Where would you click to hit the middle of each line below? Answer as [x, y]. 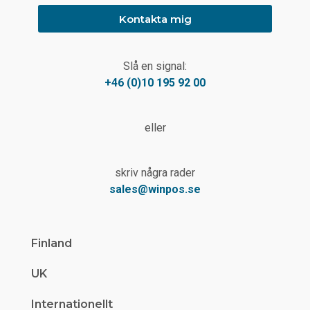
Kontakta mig [155, 19]
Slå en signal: [155, 66]
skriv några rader [155, 172]
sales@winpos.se [155, 189]
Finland [52, 244]
